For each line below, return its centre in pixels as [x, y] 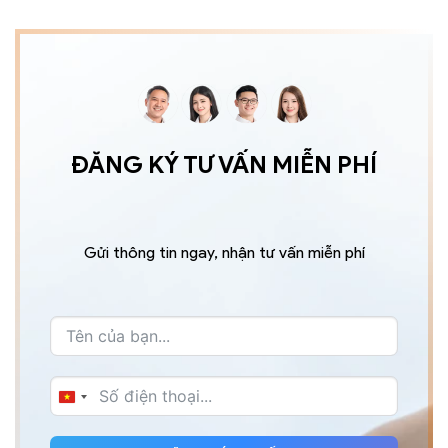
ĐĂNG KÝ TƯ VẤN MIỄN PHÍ [224, 164]
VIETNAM [101, 403]
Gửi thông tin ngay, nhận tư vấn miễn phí [224, 252]
